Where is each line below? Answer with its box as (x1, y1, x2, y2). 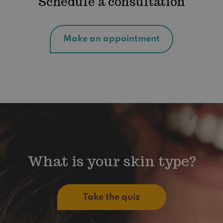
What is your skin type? (27, 152, 196, 170)
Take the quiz (83, 193, 140, 202)
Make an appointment (63, 34, 160, 43)
